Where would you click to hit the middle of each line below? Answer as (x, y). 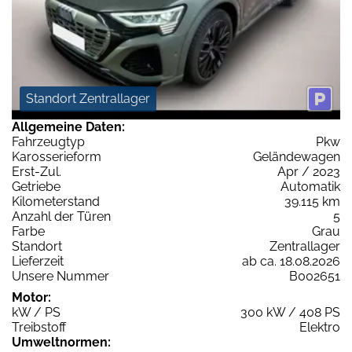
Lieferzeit (38, 261)
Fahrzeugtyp (48, 141)
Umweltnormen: (61, 342)
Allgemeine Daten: (68, 126)
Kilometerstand (56, 201)
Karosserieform (57, 156)
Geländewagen (297, 156)
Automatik (310, 186)
